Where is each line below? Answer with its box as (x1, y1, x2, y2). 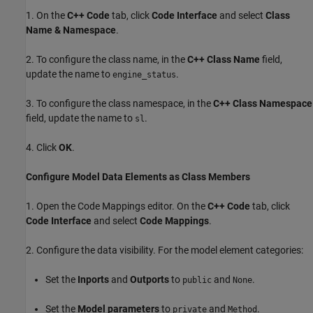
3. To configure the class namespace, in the (26, 97, 213, 109)
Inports (78, 273, 109, 285)
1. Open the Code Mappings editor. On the (26, 200, 208, 212)
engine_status (112, 69, 176, 80)
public (182, 275, 212, 285)
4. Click (26, 141, 59, 153)
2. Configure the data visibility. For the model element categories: (26, 244, 303, 256)
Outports (130, 273, 169, 285)
